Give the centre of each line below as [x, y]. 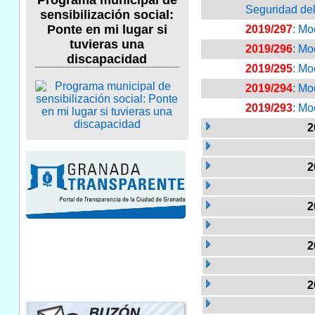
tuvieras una [107, 45]
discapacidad [107, 59]
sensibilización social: [107, 15]
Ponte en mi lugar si [107, 30]
